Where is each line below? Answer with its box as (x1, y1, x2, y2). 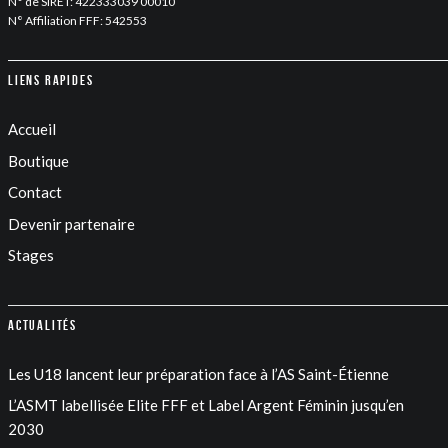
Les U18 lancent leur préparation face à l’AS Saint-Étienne (8, 364, 389, 383)
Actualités (8, 316, 77, 333)
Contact (8, 183, 62, 202)
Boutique (8, 151, 69, 170)
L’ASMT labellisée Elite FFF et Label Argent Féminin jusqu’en (8, 396, 404, 415)
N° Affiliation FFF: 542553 (8, 13, 147, 29)
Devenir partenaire (8, 214, 135, 233)
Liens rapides (8, 72, 94, 89)
